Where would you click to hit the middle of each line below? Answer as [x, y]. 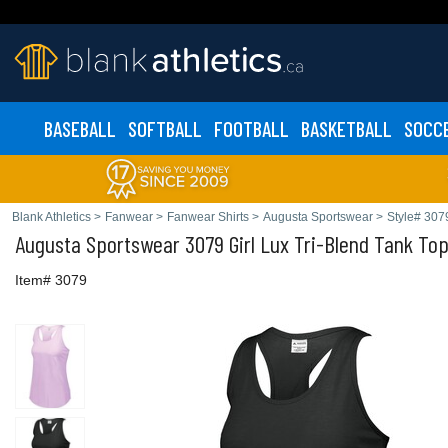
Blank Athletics [51, 217]
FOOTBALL [251, 128]
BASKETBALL [346, 128]
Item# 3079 [51, 280]
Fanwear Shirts [208, 217]
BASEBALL [79, 128]
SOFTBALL [164, 128]
